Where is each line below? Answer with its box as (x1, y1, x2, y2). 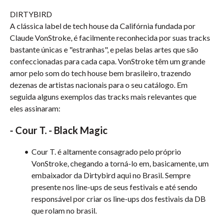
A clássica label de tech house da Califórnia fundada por (10, 21, 195, 30)
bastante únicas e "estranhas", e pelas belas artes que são (10, 45, 198, 54)
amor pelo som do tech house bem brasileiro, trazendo (10, 68, 191, 78)
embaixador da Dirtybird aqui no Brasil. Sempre (31, 170, 191, 180)
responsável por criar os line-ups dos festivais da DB (31, 194, 206, 203)
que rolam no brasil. (31, 206, 97, 215)
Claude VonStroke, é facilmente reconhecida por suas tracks (10, 33, 210, 42)
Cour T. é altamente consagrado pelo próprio (31, 147, 181, 156)
